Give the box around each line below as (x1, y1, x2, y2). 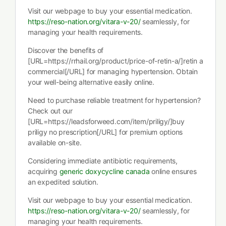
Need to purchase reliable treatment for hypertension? (28, 96, 201, 104)
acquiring (28, 167, 60, 176)
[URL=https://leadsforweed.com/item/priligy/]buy (28, 117, 185, 126)
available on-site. (28, 138, 82, 147)
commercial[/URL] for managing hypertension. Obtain (28, 67, 198, 76)
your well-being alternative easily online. (28, 78, 154, 86)
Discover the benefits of (28, 46, 104, 54)
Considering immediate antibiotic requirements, (28, 156, 178, 165)
